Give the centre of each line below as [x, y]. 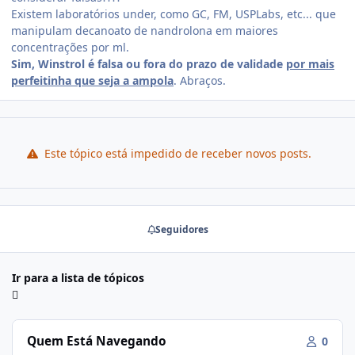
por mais [310, 64]
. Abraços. [200, 81]
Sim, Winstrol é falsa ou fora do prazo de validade [149, 64]
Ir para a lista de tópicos [78, 278]
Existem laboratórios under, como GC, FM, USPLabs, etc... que [174, 14]
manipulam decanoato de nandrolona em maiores [145, 31]
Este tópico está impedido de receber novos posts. [176, 153]
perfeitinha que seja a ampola [92, 81]
